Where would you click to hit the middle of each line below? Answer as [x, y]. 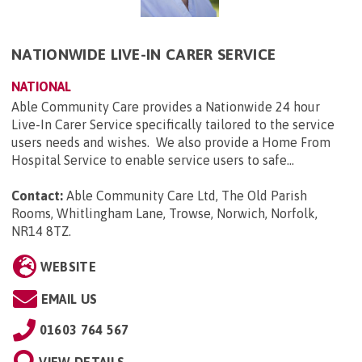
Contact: [37, 196]
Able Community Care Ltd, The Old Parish [187, 196]
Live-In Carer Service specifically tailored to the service [173, 125]
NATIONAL [41, 87]
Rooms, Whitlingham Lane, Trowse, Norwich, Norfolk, [164, 214]
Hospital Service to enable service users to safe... [153, 160]
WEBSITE [68, 267]
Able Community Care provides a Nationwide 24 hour [166, 107]
